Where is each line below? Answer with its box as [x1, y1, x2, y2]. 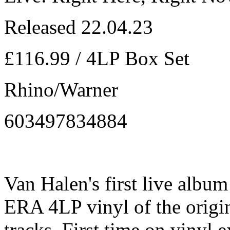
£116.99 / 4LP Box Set [4, 47, 189, 69]
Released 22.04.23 [4, 15, 153, 38]
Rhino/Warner [4, 78, 118, 101]
